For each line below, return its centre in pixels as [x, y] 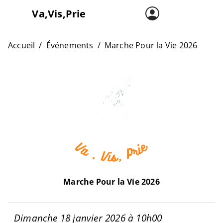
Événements [70, 45]
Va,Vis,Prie [59, 14]
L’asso [37, 62]
